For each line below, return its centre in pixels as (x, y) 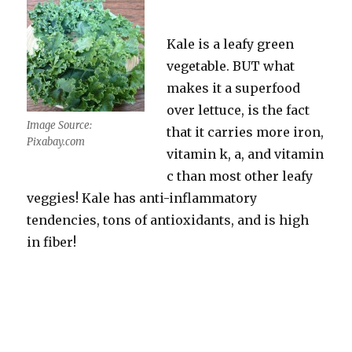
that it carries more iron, (246, 132)
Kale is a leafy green (231, 44)
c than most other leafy (240, 176)
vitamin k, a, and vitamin (246, 154)
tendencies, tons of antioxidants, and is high (168, 220)
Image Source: (60, 125)
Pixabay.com (56, 142)
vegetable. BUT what (231, 66)
